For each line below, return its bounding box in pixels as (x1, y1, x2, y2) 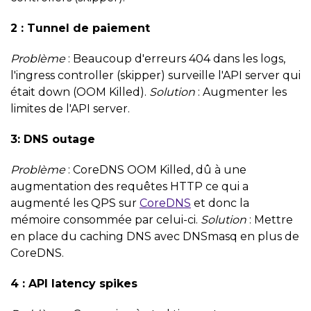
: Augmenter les (195, 85, 287, 99)
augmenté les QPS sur (10, 196, 140, 210)
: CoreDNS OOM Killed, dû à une (65, 162, 246, 176)
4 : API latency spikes (10, 276, 137, 290)
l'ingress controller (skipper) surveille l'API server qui (10, 68, 301, 82)
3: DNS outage (10, 132, 95, 146)
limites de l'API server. (10, 101, 130, 115)
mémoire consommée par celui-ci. (10, 212, 201, 226)
